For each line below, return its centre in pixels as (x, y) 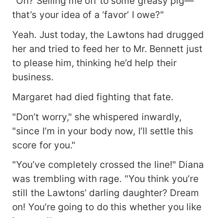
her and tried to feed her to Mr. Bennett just (107, 48)
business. (33, 77)
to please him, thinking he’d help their (94, 63)
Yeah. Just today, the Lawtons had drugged (108, 34)
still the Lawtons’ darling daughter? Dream (106, 193)
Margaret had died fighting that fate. (93, 97)
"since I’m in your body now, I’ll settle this (103, 131)
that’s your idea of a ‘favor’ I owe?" (88, 14)
